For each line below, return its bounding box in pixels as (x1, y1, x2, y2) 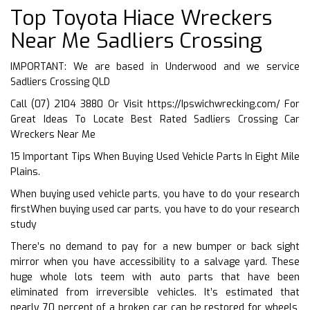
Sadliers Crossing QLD (10, 75, 110, 89)
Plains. (10, 165, 40, 179)
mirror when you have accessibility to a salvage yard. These (10, 255, 300, 268)
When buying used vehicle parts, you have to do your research (10, 187, 300, 201)
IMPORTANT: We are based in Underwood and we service (10, 60, 300, 73)
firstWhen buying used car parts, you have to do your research (10, 202, 300, 216)
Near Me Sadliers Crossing (10, 26, 262, 55)
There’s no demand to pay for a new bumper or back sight (10, 239, 300, 253)
